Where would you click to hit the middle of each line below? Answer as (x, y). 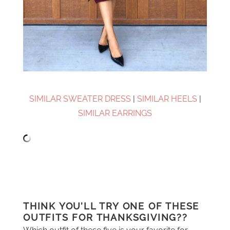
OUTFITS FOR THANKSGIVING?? (106, 217)
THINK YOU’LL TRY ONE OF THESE (111, 206)
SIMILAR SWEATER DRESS (80, 99)
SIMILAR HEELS (167, 99)
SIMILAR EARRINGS (115, 113)
